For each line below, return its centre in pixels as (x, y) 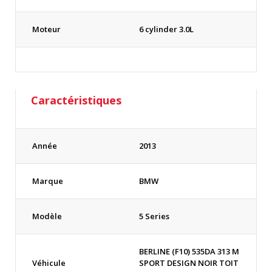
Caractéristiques (76, 100)
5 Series (154, 216)
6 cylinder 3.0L (166, 29)
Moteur (46, 29)
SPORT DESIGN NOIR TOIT (189, 263)
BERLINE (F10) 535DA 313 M (189, 251)
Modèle (47, 216)
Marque (48, 181)
